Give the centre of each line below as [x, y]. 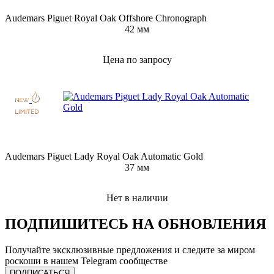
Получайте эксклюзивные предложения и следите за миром [130, 250]
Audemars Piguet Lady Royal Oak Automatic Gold [104, 157]
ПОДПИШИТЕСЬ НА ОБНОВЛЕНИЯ [135, 224]
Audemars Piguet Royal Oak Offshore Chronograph [106, 18]
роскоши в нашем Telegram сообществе [86, 261]
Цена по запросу [137, 60]
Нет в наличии [137, 198]
